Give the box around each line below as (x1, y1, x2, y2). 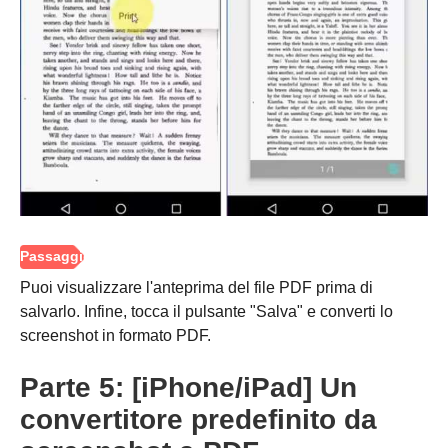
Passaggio (23, 148, 109, 166)
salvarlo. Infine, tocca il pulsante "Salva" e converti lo (20, 303, 393, 321)
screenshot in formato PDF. (20, 327, 211, 345)
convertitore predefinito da (20, 404, 377, 436)
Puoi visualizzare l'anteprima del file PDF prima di (20, 279, 373, 297)
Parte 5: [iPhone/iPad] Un (20, 372, 357, 404)
